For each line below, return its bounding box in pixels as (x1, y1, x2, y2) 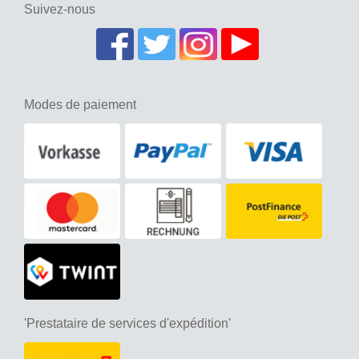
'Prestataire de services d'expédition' (24, 316, 231, 330)
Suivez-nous (24, 2, 95, 16)
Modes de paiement (24, 97, 136, 111)
